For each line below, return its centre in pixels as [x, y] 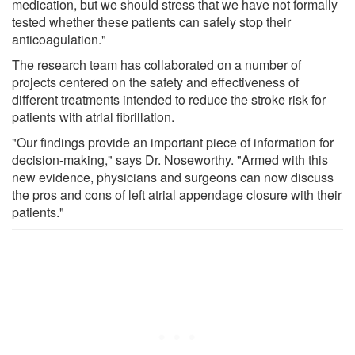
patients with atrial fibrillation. [93, 116]
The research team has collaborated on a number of [157, 64]
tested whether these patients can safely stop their [151, 21]
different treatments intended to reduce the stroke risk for [169, 99]
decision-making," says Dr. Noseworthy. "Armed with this [170, 159]
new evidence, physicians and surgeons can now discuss [173, 177]
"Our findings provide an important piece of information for [173, 142]
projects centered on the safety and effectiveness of [155, 82]
